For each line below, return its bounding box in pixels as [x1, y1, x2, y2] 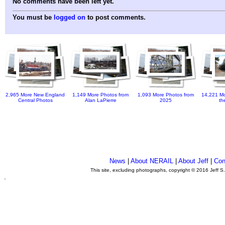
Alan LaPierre [84, 97, 117, 103]
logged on [54, 14, 85, 22]
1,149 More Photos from [72, 92, 129, 98]
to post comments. [85, 14, 146, 22]
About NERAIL [130, 157, 173, 165]
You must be [13, 14, 54, 22]
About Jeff [178, 157, 208, 165]
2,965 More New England [6, 92, 65, 98]
